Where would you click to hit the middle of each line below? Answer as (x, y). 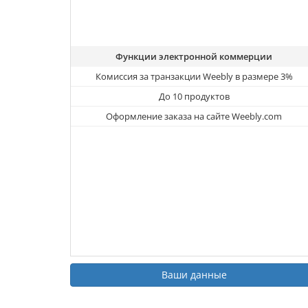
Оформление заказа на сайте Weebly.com (194, 117)
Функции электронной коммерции (194, 57)
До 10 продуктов (194, 97)
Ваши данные (194, 275)
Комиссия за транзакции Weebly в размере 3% (194, 77)
